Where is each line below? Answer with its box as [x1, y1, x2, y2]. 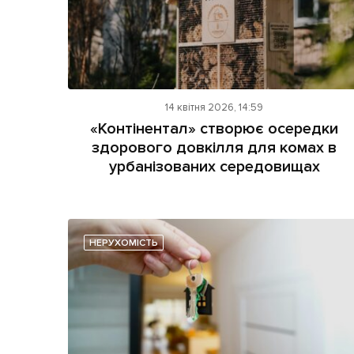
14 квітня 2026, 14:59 [165, 100, 264, 114]
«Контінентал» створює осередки [90, 119, 339, 138]
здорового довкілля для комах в [92, 137, 337, 157]
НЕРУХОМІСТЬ [89, 236, 158, 249]
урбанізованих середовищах [108, 156, 320, 176]
